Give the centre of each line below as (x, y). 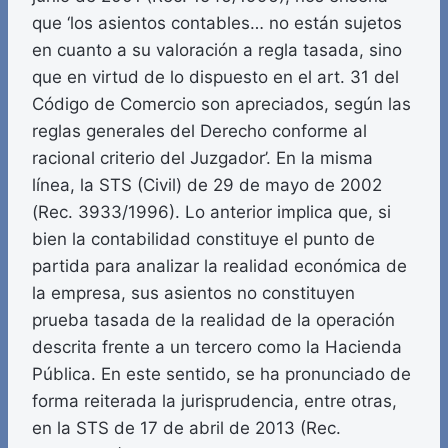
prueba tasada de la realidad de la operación (213, 320)
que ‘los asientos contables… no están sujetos (217, 23)
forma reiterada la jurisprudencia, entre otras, (214, 401)
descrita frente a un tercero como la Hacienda (217, 347)
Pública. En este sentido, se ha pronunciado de (221, 374)
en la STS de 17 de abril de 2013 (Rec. (186, 428)
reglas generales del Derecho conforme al (199, 131)
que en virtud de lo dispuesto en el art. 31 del (215, 77)
